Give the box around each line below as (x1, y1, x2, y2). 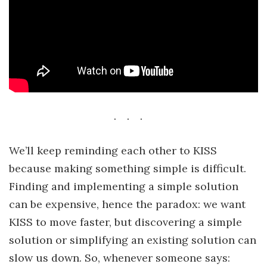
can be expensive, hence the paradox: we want (9, 197, 246, 211)
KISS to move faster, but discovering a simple (9, 215, 242, 229)
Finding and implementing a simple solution (9, 179, 238, 193)
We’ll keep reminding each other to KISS (9, 143, 217, 157)
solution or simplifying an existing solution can (9, 232, 256, 247)
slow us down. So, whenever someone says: (9, 250, 230, 265)
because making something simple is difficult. (9, 161, 246, 175)
